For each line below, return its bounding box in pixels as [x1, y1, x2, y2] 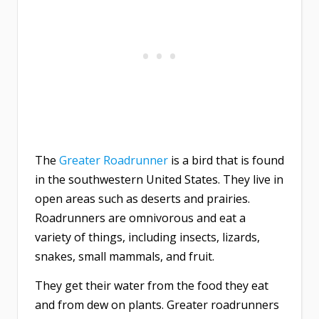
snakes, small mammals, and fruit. [35, 249, 214, 265]
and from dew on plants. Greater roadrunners [35, 297, 279, 313]
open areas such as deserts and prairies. [35, 191, 250, 207]
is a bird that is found [168, 152, 284, 169]
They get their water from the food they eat [35, 278, 268, 294]
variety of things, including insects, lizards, [35, 229, 260, 246]
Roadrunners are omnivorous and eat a [35, 210, 246, 226]
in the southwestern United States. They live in [35, 172, 283, 188]
